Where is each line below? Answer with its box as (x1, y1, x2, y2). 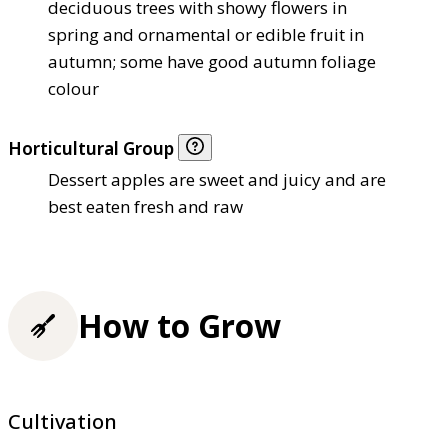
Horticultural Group (8, 137, 178, 161)
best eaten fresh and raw (48, 195, 243, 219)
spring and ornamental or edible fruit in (48, 23, 364, 47)
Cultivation (8, 408, 117, 436)
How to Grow (78, 304, 281, 348)
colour (48, 77, 99, 101)
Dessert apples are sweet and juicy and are (48, 168, 386, 192)
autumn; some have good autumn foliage (48, 50, 376, 74)
